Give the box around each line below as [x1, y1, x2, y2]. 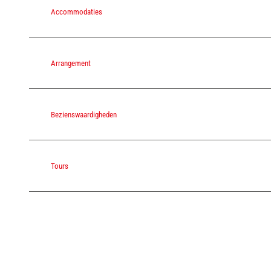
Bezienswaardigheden [51, 109, 117, 119]
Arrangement [51, 58, 91, 68]
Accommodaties [51, 7, 102, 16]
